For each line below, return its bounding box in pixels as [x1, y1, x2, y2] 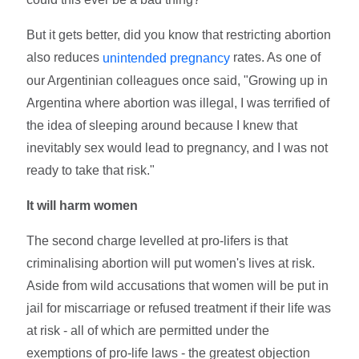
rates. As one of [230, 50, 321, 65]
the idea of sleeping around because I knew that [26, 118, 298, 132]
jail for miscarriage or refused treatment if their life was [26, 301, 332, 315]
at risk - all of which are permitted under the [26, 323, 270, 337]
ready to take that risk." [26, 163, 155, 177]
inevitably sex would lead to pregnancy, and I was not [26, 140, 329, 155]
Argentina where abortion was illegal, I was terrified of [26, 95, 330, 110]
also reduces [26, 50, 103, 65]
